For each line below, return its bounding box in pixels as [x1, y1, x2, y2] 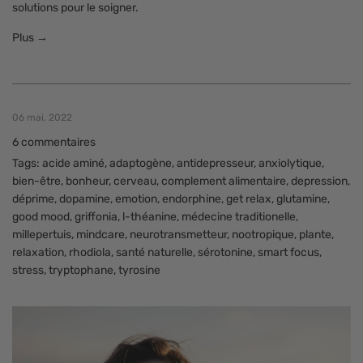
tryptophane [49, 263, 113, 277]
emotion [115, 191, 157, 206]
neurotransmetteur [130, 227, 227, 241]
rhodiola [69, 245, 111, 259]
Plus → [12, 31, 48, 45]
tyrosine [118, 263, 160, 277]
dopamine [59, 191, 110, 206]
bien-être [12, 173, 61, 188]
